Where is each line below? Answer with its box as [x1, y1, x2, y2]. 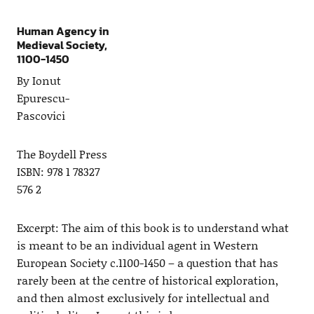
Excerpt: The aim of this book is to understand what [16, 219, 289, 236]
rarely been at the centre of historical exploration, [16, 272, 278, 289]
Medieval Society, [16, 36, 107, 54]
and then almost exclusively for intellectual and [16, 289, 269, 306]
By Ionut [16, 72, 61, 89]
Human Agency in [16, 22, 109, 40]
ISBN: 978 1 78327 [16, 163, 100, 180]
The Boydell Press [16, 146, 107, 163]
